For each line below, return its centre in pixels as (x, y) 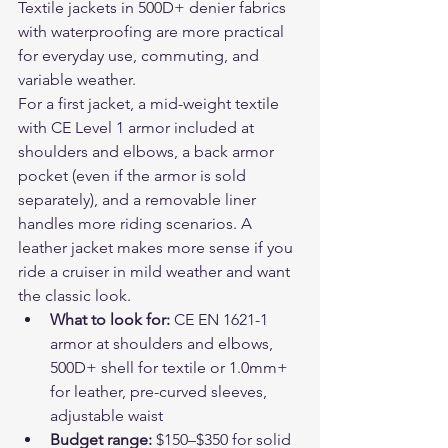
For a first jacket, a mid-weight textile (150, 103)
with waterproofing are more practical (153, 31)
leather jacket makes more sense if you (157, 247)
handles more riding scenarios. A (137, 223)
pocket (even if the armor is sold (134, 175)
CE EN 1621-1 (223, 319)
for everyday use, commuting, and (140, 55)
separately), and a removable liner (139, 199)
